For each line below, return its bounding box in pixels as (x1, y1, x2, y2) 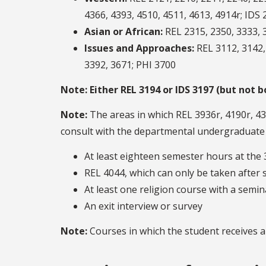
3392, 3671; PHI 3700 (84, 58, 176, 72)
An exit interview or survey (84, 199, 202, 213)
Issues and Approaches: (84, 42, 194, 55)
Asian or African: (84, 25, 163, 39)
